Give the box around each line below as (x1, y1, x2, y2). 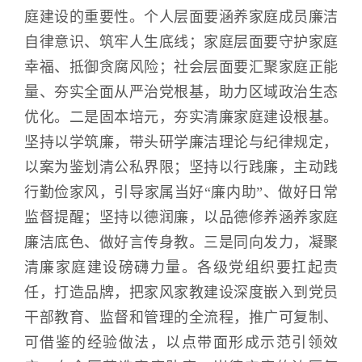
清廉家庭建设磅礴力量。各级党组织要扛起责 (24, 259, 338, 276)
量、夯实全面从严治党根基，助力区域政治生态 (24, 84, 338, 101)
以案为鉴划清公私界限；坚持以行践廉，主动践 (24, 159, 338, 176)
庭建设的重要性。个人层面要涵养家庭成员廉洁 (24, 9, 338, 26)
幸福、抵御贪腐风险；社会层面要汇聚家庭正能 (24, 59, 338, 76)
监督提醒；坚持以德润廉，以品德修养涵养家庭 (24, 209, 338, 226)
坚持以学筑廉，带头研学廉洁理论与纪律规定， (24, 134, 338, 151)
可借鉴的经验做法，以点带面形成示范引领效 (24, 335, 338, 351)
